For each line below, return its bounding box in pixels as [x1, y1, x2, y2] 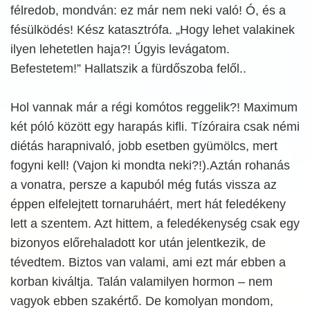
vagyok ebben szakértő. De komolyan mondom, [10, 294, 273, 308]
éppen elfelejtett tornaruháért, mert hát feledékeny [10, 197, 286, 211]
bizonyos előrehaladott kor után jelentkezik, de [10, 236, 266, 250]
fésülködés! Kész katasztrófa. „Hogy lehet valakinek [10, 23, 295, 37]
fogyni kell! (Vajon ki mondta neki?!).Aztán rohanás [10, 158, 290, 172]
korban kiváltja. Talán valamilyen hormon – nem [10, 275, 273, 289]
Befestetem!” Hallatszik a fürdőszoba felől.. [10, 62, 246, 75]
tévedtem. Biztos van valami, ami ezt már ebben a [10, 255, 286, 269]
